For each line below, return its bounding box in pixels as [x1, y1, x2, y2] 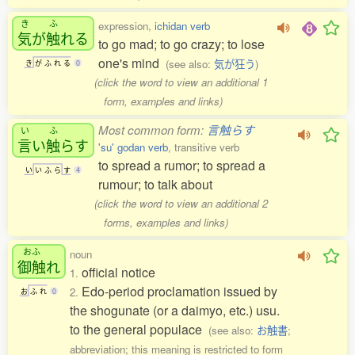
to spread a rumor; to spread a [98, 156, 265, 174]
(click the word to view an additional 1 [94, 74, 269, 90]
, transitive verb [168, 139, 239, 155]
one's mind [98, 54, 166, 72]
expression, [98, 18, 155, 33]
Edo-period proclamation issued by [82, 282, 277, 300]
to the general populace [70, 320, 208, 338]
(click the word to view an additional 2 [94, 196, 269, 211]
